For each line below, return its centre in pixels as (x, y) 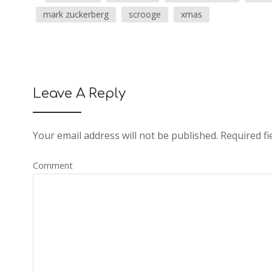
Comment (53, 166)
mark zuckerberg (76, 15)
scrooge (144, 15)
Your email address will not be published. (125, 136)
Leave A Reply (79, 94)
